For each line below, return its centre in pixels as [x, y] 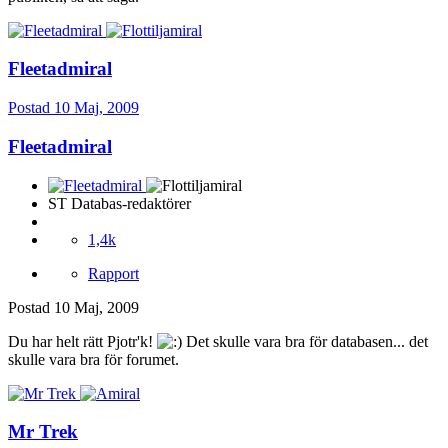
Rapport [113, 273]
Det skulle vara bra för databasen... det [305, 341]
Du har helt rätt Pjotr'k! [82, 341]
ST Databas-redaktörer [119, 203]
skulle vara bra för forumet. [93, 359]
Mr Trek [43, 432]
